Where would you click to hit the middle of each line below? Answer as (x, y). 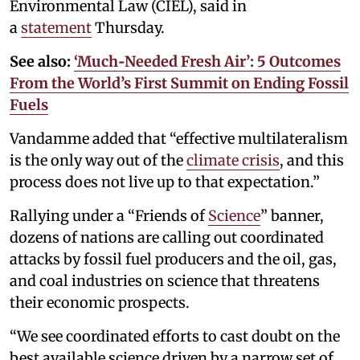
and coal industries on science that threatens (165, 280)
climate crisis (233, 160)
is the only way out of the (98, 160)
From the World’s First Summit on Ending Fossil (179, 83)
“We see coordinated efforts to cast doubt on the (175, 336)
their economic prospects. (100, 302)
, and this (312, 160)
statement (56, 27)
